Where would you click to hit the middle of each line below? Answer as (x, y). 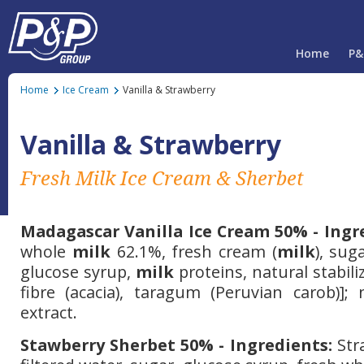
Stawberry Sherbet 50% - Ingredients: (179, 345)
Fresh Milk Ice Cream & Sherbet (162, 178)
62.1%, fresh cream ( (197, 251)
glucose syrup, (78, 272)
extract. (51, 312)
